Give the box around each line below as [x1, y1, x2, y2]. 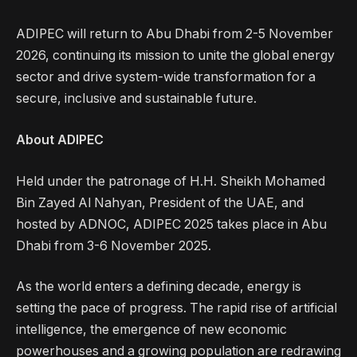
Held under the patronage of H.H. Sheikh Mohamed [16, 173, 325, 189]
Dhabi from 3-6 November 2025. [16, 237, 214, 253]
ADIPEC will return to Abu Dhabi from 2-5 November [16, 26, 333, 42]
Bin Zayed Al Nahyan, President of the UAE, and [16, 194, 304, 210]
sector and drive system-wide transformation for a [16, 69, 316, 85]
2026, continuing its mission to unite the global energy [16, 48, 335, 64]
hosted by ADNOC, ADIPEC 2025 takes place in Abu [16, 216, 327, 232]
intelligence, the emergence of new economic [16, 322, 287, 338]
